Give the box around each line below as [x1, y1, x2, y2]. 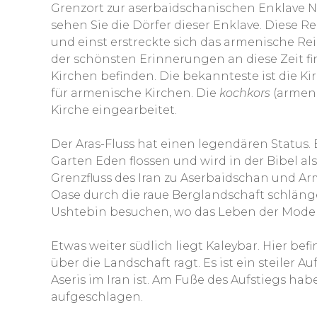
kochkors [219, 86, 270, 100]
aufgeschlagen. [51, 289, 143, 304]
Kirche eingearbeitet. [51, 103, 177, 117]
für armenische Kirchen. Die [51, 86, 219, 100]
